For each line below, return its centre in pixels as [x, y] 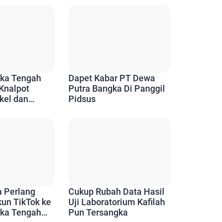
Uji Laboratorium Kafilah [116, 202]
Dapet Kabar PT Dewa [111, 78]
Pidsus [82, 99]
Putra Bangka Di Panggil [116, 89]
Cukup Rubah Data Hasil [116, 191]
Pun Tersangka [98, 212]
